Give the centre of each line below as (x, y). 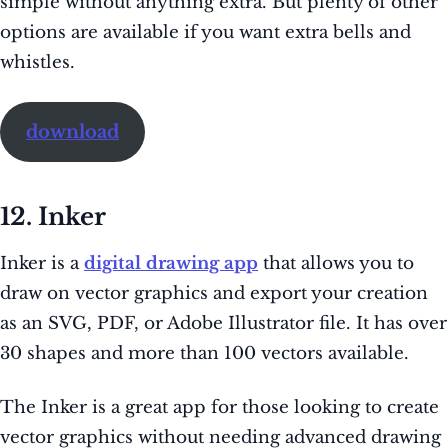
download (72, 132)
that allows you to (336, 264)
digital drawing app (171, 264)
